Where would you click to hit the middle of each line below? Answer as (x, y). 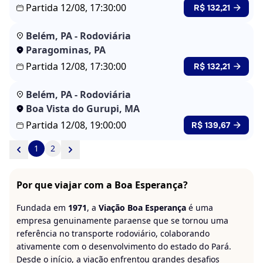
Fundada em (42, 208)
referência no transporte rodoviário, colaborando (113, 233)
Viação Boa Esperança (142, 208)
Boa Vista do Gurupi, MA (83, 109)
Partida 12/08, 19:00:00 (76, 125)
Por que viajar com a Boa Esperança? (102, 185)
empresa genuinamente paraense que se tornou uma (122, 220)
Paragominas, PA (66, 50)
